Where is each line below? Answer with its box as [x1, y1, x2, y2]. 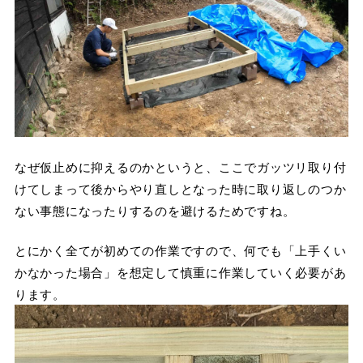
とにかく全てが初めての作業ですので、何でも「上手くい [14, 241, 347, 259]
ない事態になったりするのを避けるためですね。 [14, 201, 296, 219]
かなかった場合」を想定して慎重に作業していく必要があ [14, 263, 347, 281]
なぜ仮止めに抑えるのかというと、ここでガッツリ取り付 [14, 157, 347, 175]
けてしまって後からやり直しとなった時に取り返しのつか [14, 179, 347, 197]
